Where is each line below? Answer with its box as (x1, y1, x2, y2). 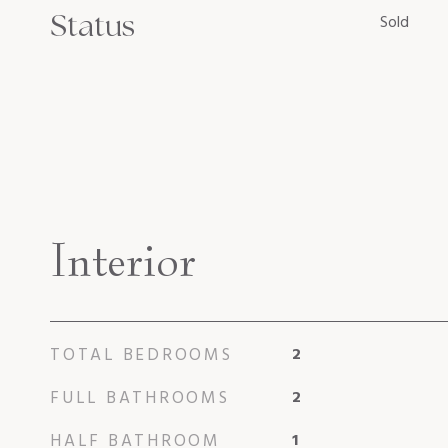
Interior (50, 231, 196, 288)
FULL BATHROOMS (50, 384, 230, 412)
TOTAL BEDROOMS (50, 341, 233, 369)
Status (50, 6, 135, 45)
